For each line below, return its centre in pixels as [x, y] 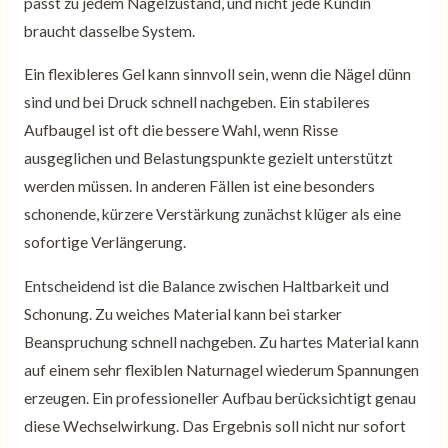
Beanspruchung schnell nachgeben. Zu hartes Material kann [221, 341]
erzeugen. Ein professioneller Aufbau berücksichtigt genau [219, 397]
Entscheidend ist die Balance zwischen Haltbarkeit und [206, 285]
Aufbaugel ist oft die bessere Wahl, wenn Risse [180, 130]
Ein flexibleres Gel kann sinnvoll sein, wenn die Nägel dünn [217, 74]
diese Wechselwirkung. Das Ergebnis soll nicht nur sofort [214, 425]
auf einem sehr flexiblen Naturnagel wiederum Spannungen [221, 369]
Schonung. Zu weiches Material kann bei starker [182, 313]
